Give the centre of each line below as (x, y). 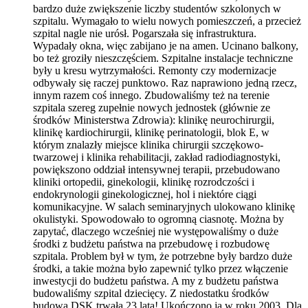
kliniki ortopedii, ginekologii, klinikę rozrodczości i (144, 181)
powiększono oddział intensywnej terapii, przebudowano (156, 169)
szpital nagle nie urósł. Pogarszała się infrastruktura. (145, 33)
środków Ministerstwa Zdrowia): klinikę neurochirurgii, (154, 120)
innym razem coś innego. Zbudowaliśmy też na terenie (151, 95)
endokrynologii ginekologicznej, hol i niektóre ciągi (145, 194)
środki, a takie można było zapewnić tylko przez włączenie (161, 268)
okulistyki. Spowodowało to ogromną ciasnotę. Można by (158, 219)
